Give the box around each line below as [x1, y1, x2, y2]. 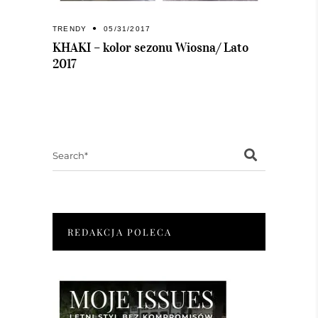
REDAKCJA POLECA [67, 226, 172, 238]
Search [52, 142, 84, 154]
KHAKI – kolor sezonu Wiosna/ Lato [53, 40, 248, 56]
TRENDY [53, 25, 87, 33]
